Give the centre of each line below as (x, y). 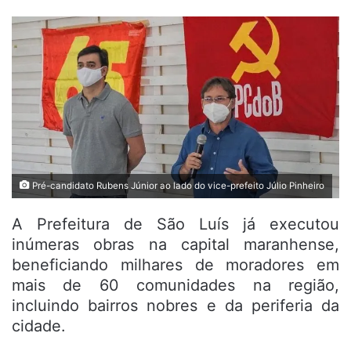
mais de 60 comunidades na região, (175, 286)
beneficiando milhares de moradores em (175, 265)
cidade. (39, 326)
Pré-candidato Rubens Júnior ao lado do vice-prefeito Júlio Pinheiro (177, 186)
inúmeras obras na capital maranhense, (175, 245)
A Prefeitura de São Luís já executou (175, 224)
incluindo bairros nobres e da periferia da (175, 306)
